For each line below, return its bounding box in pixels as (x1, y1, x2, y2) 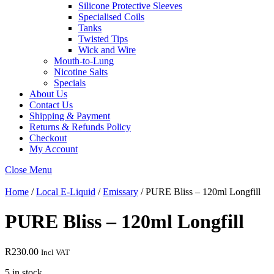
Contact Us (29, 100, 73, 110)
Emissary (103, 187, 138, 197)
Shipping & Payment (29, 111, 110, 121)
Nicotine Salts (54, 67, 108, 77)
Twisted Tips (78, 34, 128, 44)
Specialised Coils (78, 12, 144, 22)
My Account (29, 144, 78, 154)
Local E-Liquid (36, 187, 95, 197)
